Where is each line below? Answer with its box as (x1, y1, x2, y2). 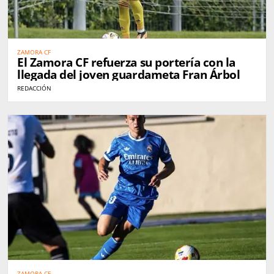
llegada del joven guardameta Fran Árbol (17, 66, 240, 83)
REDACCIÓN (17, 83, 51, 92)
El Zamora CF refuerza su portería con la (17, 54, 235, 70)
